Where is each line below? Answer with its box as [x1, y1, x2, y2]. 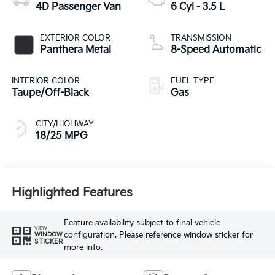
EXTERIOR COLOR [39, 33, 110, 44]
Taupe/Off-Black [11, 87, 89, 99]
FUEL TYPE [171, 76, 214, 87]
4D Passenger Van [35, 1, 121, 14]
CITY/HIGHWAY [35, 119, 94, 130]
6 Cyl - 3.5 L [171, 1, 225, 14]
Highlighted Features [11, 185, 133, 200]
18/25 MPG [35, 130, 88, 142]
